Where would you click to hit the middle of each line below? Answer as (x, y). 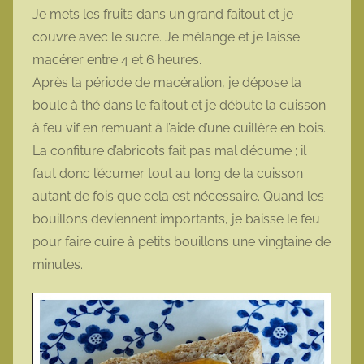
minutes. (58, 264)
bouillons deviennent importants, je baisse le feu (176, 219)
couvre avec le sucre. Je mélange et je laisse (166, 37)
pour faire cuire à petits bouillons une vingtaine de (182, 241)
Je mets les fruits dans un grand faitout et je (163, 14)
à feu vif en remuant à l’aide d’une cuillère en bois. (179, 128)
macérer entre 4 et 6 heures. (117, 59)
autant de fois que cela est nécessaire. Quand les (178, 196)
